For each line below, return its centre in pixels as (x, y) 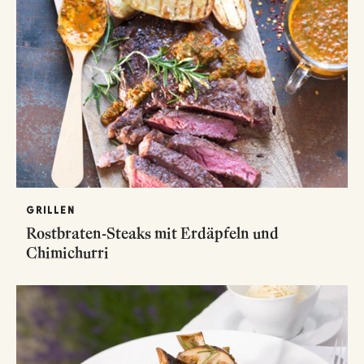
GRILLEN (51, 210)
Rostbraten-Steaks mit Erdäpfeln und (152, 233)
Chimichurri (67, 252)
